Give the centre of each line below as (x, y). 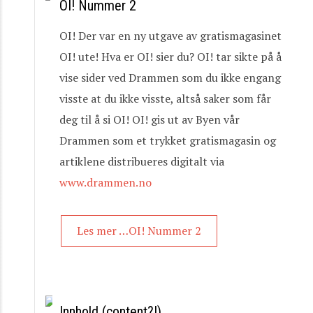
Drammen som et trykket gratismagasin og (168, 140)
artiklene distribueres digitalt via (142, 161)
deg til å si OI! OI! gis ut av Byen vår (150, 119)
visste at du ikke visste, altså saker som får (165, 99)
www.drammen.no (105, 182)
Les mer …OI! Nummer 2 (139, 231)
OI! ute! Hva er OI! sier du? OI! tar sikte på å (170, 57)
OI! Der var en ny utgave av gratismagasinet (170, 36)
